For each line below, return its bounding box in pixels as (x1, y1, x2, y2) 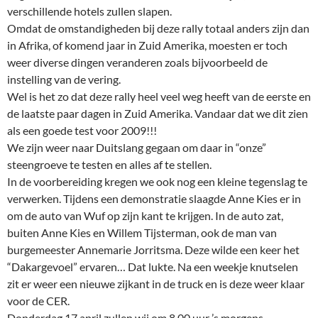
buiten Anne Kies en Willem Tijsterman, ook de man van (7, 226, 277, 240)
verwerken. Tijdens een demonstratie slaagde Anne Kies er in (7, 192, 301, 206)
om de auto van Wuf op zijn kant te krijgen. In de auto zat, (7, 209, 283, 223)
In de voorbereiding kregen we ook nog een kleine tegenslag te (7, 175, 307, 189)
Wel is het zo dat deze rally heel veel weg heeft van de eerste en (7, 89, 311, 104)
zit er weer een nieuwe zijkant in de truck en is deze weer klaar (7, 277, 305, 291)
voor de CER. (7, 294, 70, 308)
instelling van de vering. (7, 72, 121, 87)
